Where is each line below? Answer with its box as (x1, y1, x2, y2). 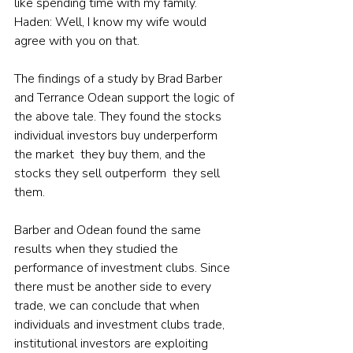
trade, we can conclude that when (14, 297, 203, 315)
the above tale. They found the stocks (14, 108, 225, 126)
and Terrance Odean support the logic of (14, 89, 237, 107)
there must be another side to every (14, 278, 214, 296)
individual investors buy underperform (14, 127, 221, 145)
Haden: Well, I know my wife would (14, 13, 210, 32)
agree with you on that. (14, 32, 139, 50)
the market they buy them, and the (14, 146, 209, 164)
